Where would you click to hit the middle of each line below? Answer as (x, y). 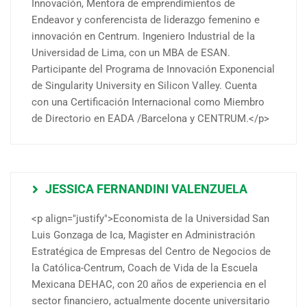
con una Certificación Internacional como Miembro (148, 102)
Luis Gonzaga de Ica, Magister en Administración (143, 235)
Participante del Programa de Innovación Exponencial (153, 70)
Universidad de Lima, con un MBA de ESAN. (131, 53)
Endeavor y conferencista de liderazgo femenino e (146, 20)
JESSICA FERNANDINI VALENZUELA (146, 189)
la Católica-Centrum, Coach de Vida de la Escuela (145, 268)
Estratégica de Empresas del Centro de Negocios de (151, 252)
